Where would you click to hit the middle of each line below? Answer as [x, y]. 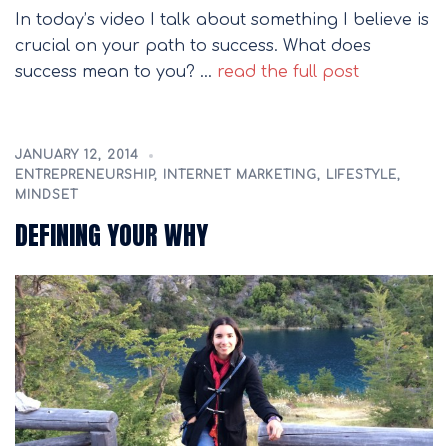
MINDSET [46, 195]
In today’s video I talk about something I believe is [222, 20]
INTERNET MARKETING [240, 175]
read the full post [285, 72]
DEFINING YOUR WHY [111, 235]
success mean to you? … [113, 72]
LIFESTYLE [361, 175]
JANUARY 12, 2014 [77, 155]
